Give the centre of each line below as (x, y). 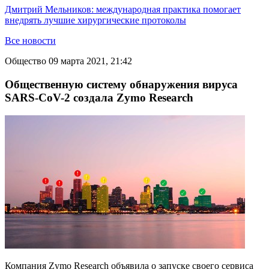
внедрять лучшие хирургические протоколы (95, 20)
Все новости (30, 41)
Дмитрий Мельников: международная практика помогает (123, 9)
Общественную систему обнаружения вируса (121, 84)
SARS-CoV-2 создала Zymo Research (99, 97)
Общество (26, 61)
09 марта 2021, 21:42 (90, 61)
